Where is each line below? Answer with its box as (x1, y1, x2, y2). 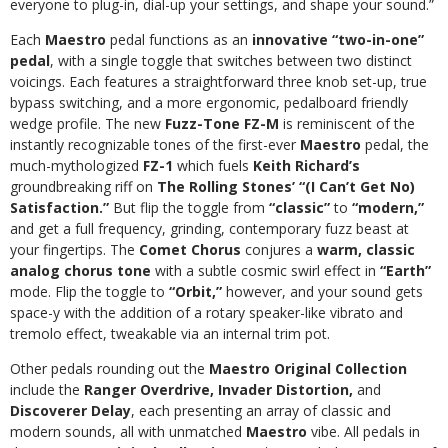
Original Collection (274, 358, 407, 378)
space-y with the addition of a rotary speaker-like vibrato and (10, 302, 403, 322)
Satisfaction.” (10, 197, 113, 217)
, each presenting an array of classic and (131, 400, 391, 420)
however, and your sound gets (226, 281, 423, 301)
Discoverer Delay (10, 400, 131, 420)
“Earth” (380, 260, 431, 280)
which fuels (177, 155, 253, 175)
